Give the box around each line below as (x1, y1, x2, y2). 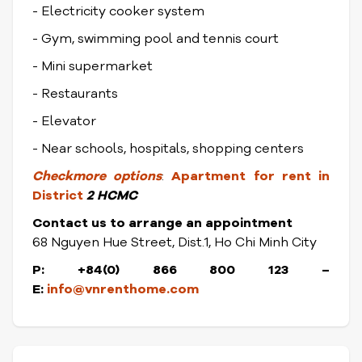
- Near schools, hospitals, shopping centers (32, 140, 304, 158)
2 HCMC (86, 187, 137, 204)
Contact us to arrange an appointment (32, 214, 293, 232)
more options (73, 167, 162, 185)
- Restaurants (32, 85, 121, 103)
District (32, 187, 86, 204)
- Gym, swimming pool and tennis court (32, 30, 279, 48)
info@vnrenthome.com (47, 280, 199, 298)
